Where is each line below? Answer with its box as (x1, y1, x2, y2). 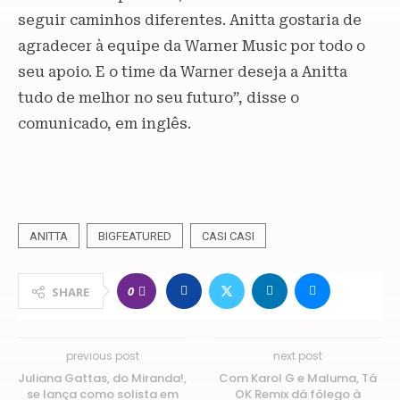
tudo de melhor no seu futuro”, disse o (18, 88, 299, 106)
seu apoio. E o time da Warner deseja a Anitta (18, 62, 347, 80)
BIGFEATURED (98, 229, 171, 243)
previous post (65, 347, 139, 363)
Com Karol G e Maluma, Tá (219, 369, 377, 387)
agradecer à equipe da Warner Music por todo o (18, 37, 365, 54)
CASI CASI (202, 229, 254, 243)
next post (273, 347, 322, 363)
